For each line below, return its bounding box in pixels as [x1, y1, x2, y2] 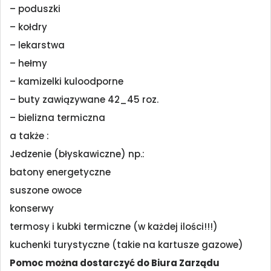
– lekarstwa [10, 39, 65, 52]
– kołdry [10, 21, 47, 34]
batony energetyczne [10, 166, 111, 179]
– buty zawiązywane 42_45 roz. [10, 93, 158, 106]
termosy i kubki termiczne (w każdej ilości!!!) [10, 220, 218, 233]
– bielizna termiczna [10, 111, 105, 125]
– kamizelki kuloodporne [10, 75, 123, 88]
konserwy [10, 202, 54, 215]
